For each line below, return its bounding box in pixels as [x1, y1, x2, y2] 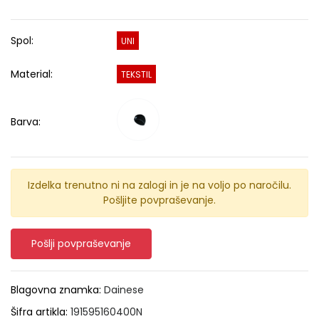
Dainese [104, 283, 144, 297]
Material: [11, 67, 53, 81]
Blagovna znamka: [11, 283, 104, 297]
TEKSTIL [121, 68, 152, 80]
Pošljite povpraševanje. [103, 193, 216, 207]
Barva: [11, 115, 41, 129]
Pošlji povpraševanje [31, 236, 131, 251]
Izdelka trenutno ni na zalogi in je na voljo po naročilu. [28, 178, 291, 192]
